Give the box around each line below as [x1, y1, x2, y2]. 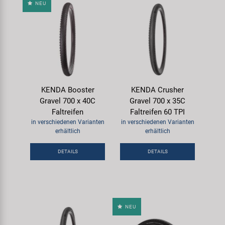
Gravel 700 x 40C [40, 96, 95, 105]
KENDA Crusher [131, 85, 184, 94]
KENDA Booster [41, 85, 94, 94]
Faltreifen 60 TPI [130, 107, 185, 117]
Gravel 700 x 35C [130, 96, 185, 105]
